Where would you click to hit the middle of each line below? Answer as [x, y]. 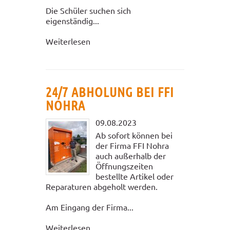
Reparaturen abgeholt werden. [102, 186]
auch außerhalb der [131, 155]
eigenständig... [72, 20]
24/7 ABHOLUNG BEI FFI [110, 91]
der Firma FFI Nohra [132, 145]
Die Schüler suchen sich [88, 10]
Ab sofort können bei [134, 135]
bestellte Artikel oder [135, 176]
